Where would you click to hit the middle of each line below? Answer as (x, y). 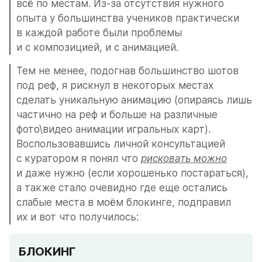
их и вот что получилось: (77, 217)
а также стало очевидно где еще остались (122, 188)
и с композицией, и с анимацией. (99, 47)
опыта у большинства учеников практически (128, 18)
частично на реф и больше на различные (117, 115)
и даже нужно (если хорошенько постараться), (132, 173)
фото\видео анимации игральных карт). (113, 129)
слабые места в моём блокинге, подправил (124, 202)
